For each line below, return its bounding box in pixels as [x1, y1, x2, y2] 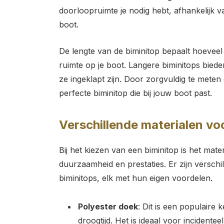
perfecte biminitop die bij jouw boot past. [58, 87, 212, 98]
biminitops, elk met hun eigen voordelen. [58, 173, 212, 183]
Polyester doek [77, 201, 138, 211]
